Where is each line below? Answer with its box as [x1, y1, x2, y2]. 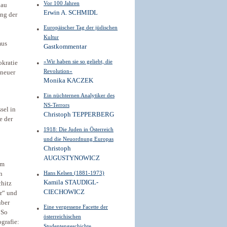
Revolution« [44, 68, 72, 74]
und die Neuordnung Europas [44, 136, 113, 142]
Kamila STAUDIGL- [44, 179, 98, 186]
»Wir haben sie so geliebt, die [44, 58, 112, 64]
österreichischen [44, 213, 81, 219]
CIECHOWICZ [44, 188, 85, 196]
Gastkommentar [44, 43, 87, 50]
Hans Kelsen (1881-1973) [44, 170, 104, 176]
